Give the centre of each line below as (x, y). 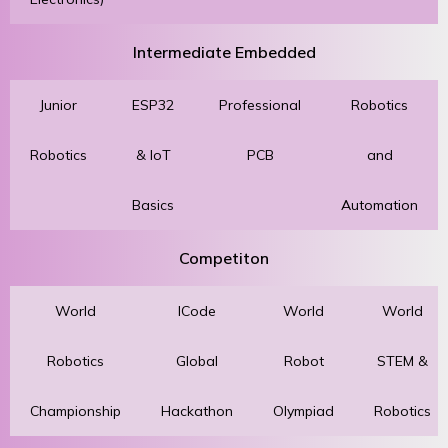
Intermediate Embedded (224, 51)
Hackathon (197, 410)
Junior (58, 104)
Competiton (224, 257)
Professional (260, 104)
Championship (75, 410)
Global (197, 360)
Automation (379, 204)
